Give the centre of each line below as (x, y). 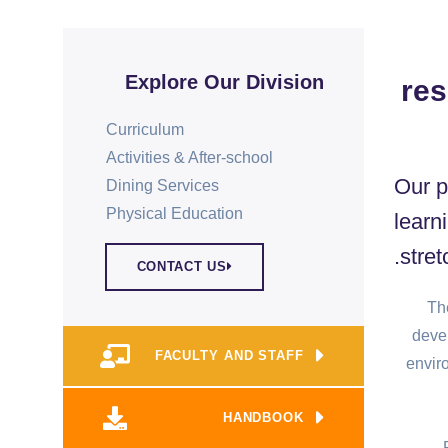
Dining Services (162, 185)
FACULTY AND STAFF (229, 355)
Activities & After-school (189, 157)
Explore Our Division (224, 81)
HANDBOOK (263, 417)
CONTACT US (181, 266)
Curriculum (144, 129)
